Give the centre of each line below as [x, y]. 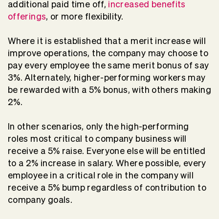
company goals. [40, 199]
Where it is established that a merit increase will [107, 41]
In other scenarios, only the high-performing [99, 126]
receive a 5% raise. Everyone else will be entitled [107, 151]
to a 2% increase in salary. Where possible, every [107, 163]
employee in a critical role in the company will [101, 175]
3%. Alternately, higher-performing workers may [107, 77]
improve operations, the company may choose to [108, 53]
